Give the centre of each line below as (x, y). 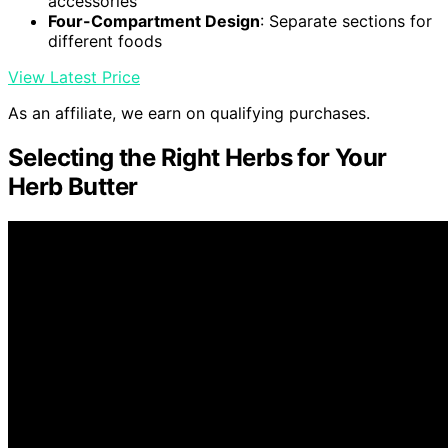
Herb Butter (73, 187)
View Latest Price (74, 77)
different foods (105, 41)
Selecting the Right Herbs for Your (197, 158)
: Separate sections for (346, 21)
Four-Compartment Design (154, 21)
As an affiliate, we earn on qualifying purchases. (189, 113)
